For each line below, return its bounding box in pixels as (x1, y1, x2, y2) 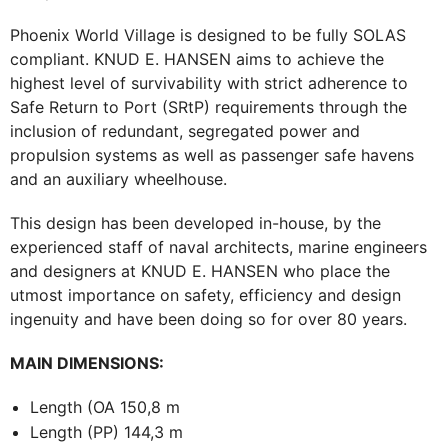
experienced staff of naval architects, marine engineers (10, 237, 427, 258)
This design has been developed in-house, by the (10, 213, 381, 234)
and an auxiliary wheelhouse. (10, 169, 227, 190)
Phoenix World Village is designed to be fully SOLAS (10, 25, 406, 46)
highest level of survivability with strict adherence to (10, 73, 408, 94)
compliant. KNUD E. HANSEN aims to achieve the (10, 49, 384, 70)
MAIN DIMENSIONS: (10, 353, 164, 374)
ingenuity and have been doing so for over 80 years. (10, 309, 407, 330)
